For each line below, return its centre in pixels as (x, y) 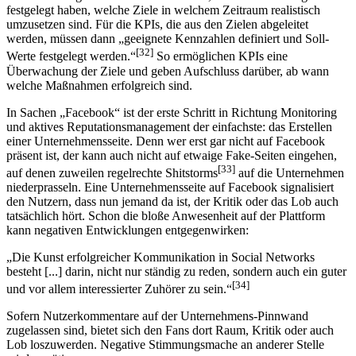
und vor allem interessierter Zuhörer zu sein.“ (119, 289)
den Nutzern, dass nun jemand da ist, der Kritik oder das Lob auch (172, 201)
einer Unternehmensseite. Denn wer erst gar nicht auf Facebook (166, 141)
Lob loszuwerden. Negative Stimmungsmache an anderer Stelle (165, 345)
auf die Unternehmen (290, 172)
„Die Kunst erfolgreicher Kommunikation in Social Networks (161, 257)
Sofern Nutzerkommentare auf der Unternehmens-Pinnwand (157, 316)
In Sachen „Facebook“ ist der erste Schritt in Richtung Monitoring (172, 112)
